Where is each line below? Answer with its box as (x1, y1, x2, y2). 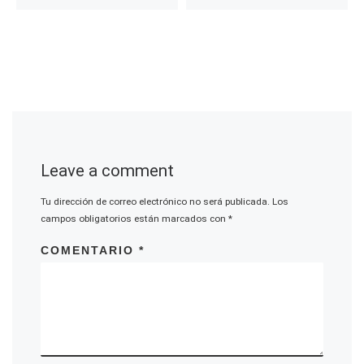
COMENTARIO (41, 243, 140, 257)
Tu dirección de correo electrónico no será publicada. (41, 196, 271, 208)
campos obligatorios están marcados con (41, 213, 229, 225)
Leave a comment (41, 160, 175, 180)
